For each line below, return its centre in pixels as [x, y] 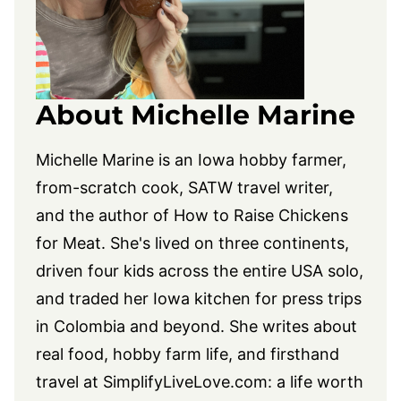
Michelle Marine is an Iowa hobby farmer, [191, 160]
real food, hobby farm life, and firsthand [188, 354]
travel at [69, 382]
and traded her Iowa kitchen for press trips [199, 299]
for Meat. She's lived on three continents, [192, 243]
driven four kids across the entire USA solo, [200, 271]
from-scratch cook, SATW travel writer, [184, 188]
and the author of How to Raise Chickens [192, 216]
